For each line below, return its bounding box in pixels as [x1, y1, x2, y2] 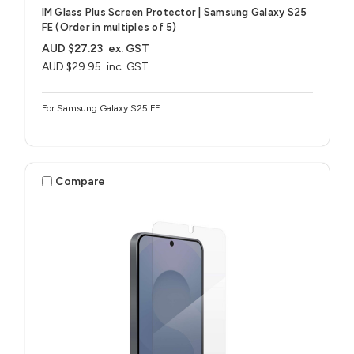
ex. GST [108, 42, 150, 56]
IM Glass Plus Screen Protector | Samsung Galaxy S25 [41, 6, 307, 19]
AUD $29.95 [41, 60, 101, 74]
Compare [55, 174, 106, 188]
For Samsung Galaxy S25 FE [41, 103, 160, 115]
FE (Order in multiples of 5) [41, 21, 177, 34]
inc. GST [107, 60, 149, 74]
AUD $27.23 [41, 42, 103, 56]
